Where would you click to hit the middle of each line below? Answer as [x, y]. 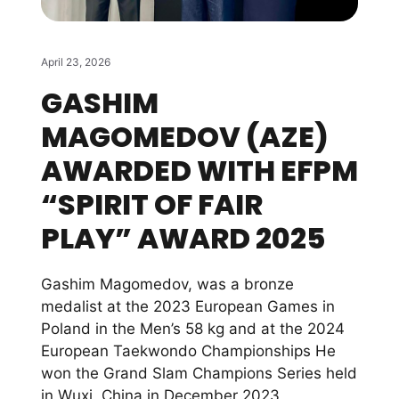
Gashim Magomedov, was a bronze [167, 284]
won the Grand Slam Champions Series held [199, 373]
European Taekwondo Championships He [188, 350]
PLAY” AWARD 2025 [183, 238]
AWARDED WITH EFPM [199, 170]
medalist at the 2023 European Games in [188, 306]
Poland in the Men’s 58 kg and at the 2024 [193, 328]
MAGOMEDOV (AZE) [185, 136]
